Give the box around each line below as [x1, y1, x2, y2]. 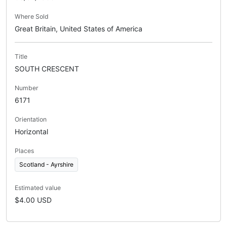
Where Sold [15, 13, 49, 21]
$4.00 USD [15, 196, 52, 205]
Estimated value [15, 184, 61, 192]
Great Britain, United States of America [15, 24, 142, 33]
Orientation [15, 116, 47, 124]
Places [15, 147, 34, 155]
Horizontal [15, 127, 48, 136]
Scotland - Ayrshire [19, 161, 73, 169]
